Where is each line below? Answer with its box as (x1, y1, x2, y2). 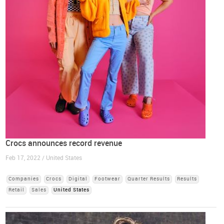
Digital (68, 176, 88, 182)
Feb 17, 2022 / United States (5, 154, 82, 161)
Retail (8, 187, 25, 193)
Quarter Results (127, 176, 170, 182)
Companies (8, 176, 39, 182)
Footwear (94, 176, 121, 182)
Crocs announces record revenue (5, 138, 122, 148)
